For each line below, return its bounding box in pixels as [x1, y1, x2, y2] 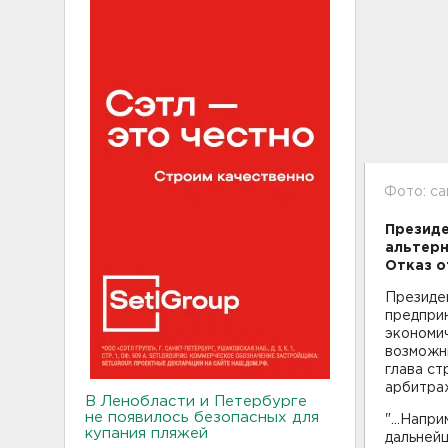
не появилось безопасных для [85, 410, 319, 424]
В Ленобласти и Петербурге [85, 394, 307, 408]
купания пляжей [85, 426, 208, 440]
